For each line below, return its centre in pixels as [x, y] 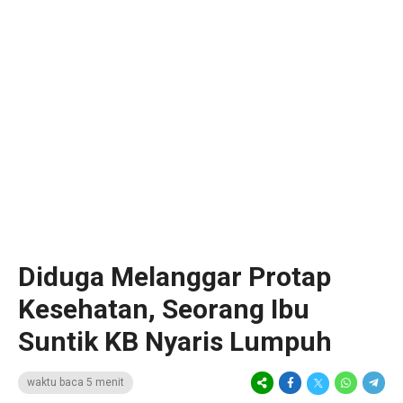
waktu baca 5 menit [76, 382]
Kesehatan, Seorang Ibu [164, 309]
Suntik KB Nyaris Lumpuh [175, 341]
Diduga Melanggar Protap [175, 277]
